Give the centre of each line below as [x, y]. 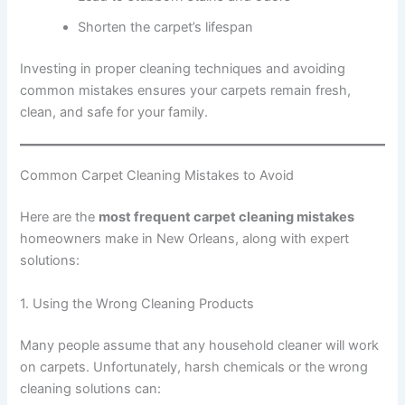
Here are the [60, 217]
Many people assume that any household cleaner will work [200, 345]
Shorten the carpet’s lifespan [166, 28]
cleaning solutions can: [91, 388]
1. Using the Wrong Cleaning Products [137, 303]
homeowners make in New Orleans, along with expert [185, 239]
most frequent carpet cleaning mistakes [227, 217]
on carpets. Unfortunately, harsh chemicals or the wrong [194, 367]
